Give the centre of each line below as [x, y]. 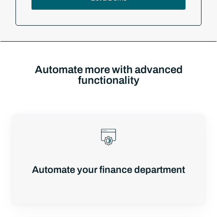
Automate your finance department [108, 169]
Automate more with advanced [108, 70]
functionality [108, 80]
